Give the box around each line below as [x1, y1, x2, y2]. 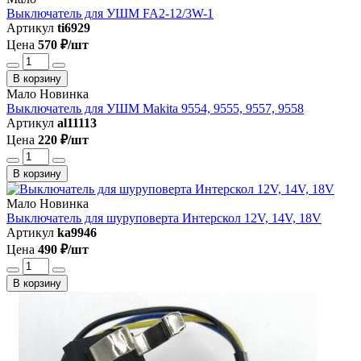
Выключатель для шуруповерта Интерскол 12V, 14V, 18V [6, 210, 322, 225]
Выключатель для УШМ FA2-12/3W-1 [6, 6, 214, 20]
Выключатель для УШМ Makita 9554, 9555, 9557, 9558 [6, 101, 304, 115]
